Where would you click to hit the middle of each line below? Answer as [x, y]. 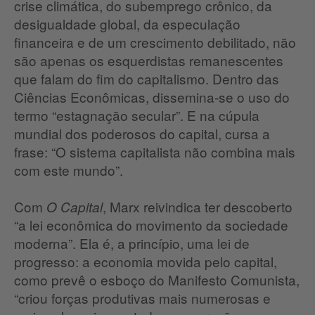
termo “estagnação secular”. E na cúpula [137, 115]
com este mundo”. [69, 170]
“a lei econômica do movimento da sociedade [151, 225]
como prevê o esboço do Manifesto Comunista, [157, 280]
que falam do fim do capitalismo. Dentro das [147, 79]
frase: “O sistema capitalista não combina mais [155, 152]
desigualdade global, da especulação [127, 24]
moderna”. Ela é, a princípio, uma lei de [132, 243]
